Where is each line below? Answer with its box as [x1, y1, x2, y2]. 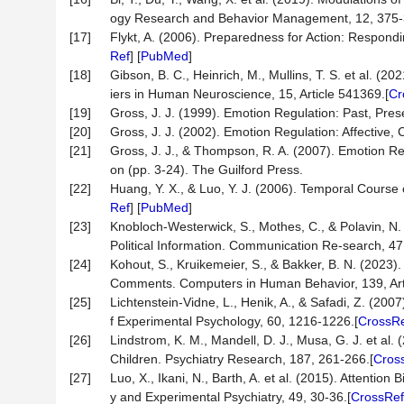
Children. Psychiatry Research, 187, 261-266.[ [110, 352, 373, 366]
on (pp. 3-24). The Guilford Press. [110, 162, 303, 177]
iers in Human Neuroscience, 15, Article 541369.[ [110, 87, 389, 101]
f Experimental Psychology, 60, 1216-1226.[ [110, 314, 358, 328]
